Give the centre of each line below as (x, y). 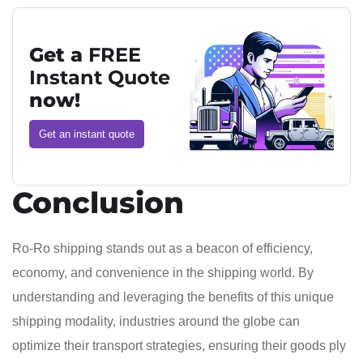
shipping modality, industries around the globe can (156, 321)
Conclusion (98, 202)
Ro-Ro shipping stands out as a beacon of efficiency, (162, 248)
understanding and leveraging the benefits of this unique (173, 297)
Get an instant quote (87, 134)
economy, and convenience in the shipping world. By (163, 272)
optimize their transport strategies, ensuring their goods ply (179, 345)
